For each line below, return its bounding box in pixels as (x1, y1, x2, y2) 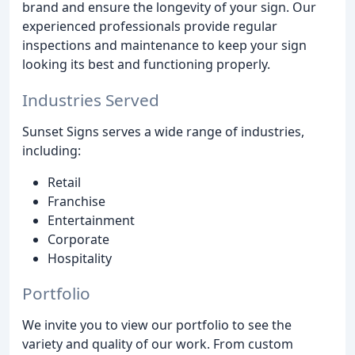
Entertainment (48, 211, 135, 229)
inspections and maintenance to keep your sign (22, 36, 307, 54)
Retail (48, 173, 81, 191)
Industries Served (22, 88, 159, 111)
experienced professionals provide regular (22, 17, 277, 35)
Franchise (48, 192, 105, 210)
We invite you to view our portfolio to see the (22, 316, 292, 334)
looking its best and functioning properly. (22, 55, 270, 73)
